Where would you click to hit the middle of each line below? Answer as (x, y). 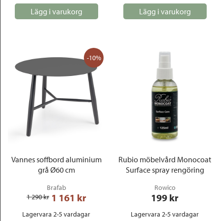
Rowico (165, 187)
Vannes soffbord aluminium (56, 159)
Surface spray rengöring (165, 170)
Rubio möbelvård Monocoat (165, 159)
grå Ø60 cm (56, 170)
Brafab (56, 187)
